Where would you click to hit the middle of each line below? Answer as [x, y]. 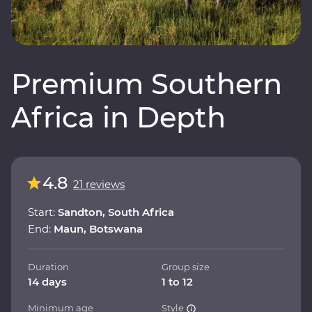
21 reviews [99, 184]
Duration [48, 266]
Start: [43, 212]
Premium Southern [147, 84]
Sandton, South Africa [116, 212]
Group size [186, 266]
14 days [47, 281]
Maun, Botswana [98, 228]
